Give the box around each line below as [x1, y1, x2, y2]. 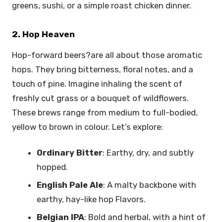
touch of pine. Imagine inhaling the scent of [12, 78, 182, 89]
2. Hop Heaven [12, 29, 75, 39]
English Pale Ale [37, 179, 104, 190]
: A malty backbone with [103, 179, 197, 190]
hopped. [37, 162, 70, 172]
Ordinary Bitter [37, 148, 103, 158]
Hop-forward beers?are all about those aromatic [12, 50, 202, 60]
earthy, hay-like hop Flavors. [37, 194, 148, 204]
